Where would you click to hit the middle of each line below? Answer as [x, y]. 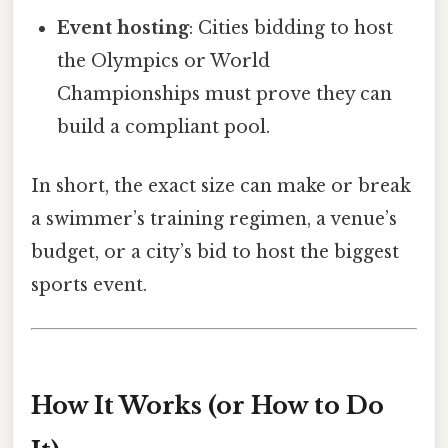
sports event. [89, 285]
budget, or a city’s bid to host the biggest [215, 252]
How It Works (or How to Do [207, 406]
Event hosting [123, 27]
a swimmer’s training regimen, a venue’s [214, 219]
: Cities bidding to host [291, 27]
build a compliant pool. [164, 126]
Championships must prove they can [225, 93]
